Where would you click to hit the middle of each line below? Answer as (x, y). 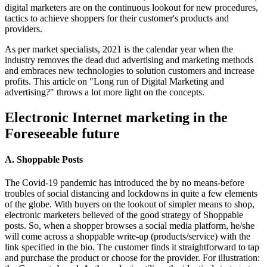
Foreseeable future (62, 133)
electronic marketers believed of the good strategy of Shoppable (124, 215)
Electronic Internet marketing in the (116, 117)
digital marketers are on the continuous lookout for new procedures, (131, 7)
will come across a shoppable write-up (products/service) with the (128, 237)
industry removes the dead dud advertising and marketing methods (129, 60)
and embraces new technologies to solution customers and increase (130, 70)
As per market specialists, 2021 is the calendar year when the (119, 49)
